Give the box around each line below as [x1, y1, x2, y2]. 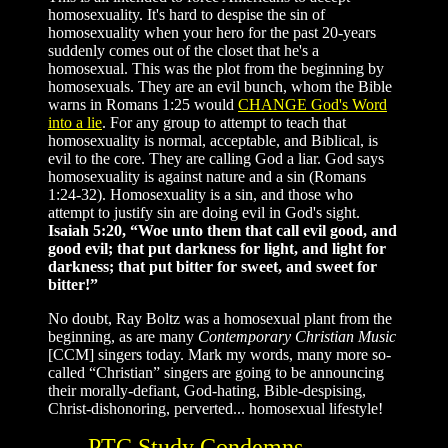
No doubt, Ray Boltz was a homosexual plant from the [48, 310, 392, 328]
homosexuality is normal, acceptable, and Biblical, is [48, 132, 378, 150]
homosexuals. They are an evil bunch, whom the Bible [48, 78, 392, 96]
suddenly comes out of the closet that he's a [48, 42, 319, 60]
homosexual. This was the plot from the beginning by [48, 60, 384, 78]
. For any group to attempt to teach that [102, 114, 346, 132]
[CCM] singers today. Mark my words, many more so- [48, 346, 391, 364]
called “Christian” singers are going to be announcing [48, 364, 384, 382]
